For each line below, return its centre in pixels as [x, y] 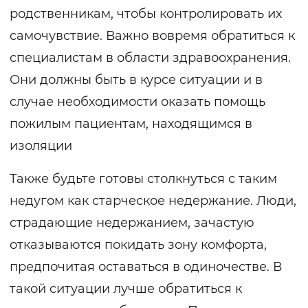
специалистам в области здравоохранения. [150, 58]
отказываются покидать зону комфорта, [138, 245]
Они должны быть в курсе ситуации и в [136, 80]
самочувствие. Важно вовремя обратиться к [152, 36]
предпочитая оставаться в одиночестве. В [146, 267]
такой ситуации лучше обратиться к [126, 289]
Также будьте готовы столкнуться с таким [143, 179]
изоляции [41, 146]
